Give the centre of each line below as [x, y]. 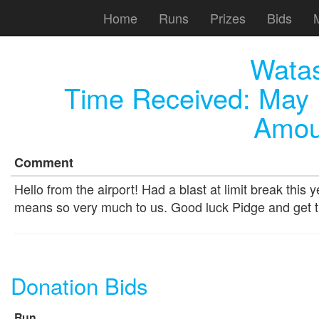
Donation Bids [79, 285]
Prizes [228, 17]
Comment [44, 162]
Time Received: [161, 97]
